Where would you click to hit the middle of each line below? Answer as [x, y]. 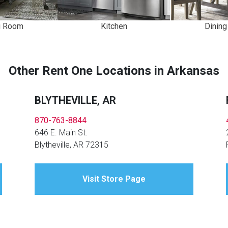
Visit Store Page [114, 179]
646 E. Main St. [61, 133]
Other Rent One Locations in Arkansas [114, 71]
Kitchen [114, 26]
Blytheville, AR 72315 [72, 145]
